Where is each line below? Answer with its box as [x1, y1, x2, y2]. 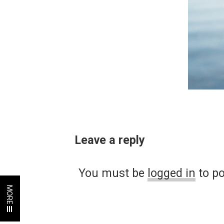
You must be [78, 166, 148, 180]
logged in [147, 166, 196, 180]
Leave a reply [75, 133, 145, 147]
